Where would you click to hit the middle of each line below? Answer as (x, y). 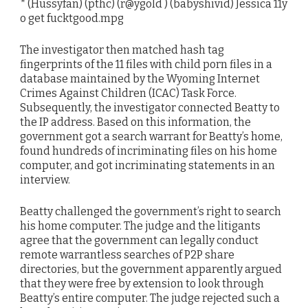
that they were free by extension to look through (142, 284)
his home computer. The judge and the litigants (140, 226)
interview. (45, 180)
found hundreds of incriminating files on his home (148, 151)
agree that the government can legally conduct (139, 241)
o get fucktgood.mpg (72, 18)
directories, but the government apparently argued (151, 269)
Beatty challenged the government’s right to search (151, 212)
